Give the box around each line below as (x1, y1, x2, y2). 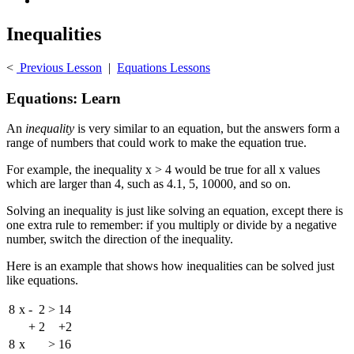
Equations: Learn (6, 89, 121, 107)
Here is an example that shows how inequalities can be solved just (6, 259, 334, 273)
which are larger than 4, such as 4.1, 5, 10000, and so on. (6, 177, 291, 191)
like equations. (6, 273, 78, 288)
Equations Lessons (117, 60, 210, 74)
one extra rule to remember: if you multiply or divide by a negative (6, 218, 337, 232)
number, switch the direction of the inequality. (6, 232, 233, 247)
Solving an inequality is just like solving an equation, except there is (6, 204, 343, 218)
